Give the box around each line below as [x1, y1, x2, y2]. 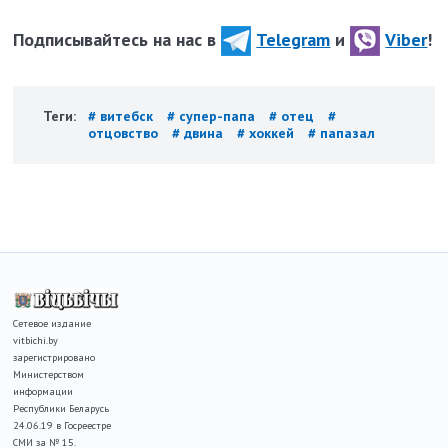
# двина [172, 124, 228, 143]
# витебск [88, 107, 158, 126]
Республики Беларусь [13, 402, 110, 416]
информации [13, 385, 74, 399]
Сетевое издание [13, 317, 92, 331]
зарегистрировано [13, 351, 96, 365]
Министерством [13, 368, 85, 382]
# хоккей [237, 124, 299, 143]
